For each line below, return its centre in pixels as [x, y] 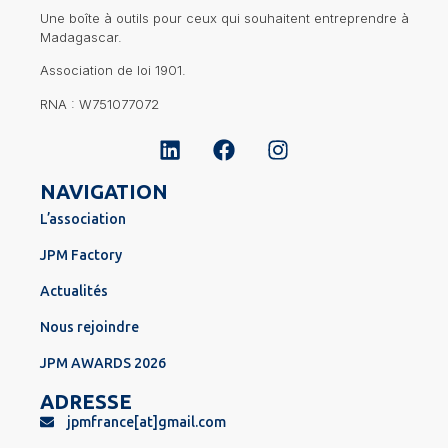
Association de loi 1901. [113, 70]
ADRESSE [86, 401]
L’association [83, 219]
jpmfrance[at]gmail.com [146, 422]
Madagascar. [81, 36]
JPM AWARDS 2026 [103, 363]
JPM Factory [81, 255]
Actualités [74, 291]
